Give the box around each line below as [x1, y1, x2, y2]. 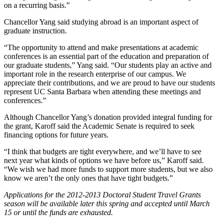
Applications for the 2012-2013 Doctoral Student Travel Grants [4, 190, 201, 199]
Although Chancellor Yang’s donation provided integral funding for [4, 112, 212, 121]
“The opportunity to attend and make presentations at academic [4, 43, 198, 52]
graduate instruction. [4, 26, 67, 35]
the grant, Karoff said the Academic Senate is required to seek [4, 121, 194, 130]
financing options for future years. [4, 130, 109, 139]
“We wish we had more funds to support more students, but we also [4, 165, 213, 173]
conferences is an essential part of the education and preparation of [4, 52, 209, 60]
